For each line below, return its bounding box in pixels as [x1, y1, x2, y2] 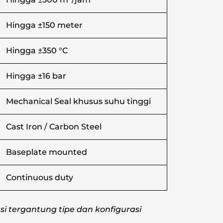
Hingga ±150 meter [6, 20, 83, 30]
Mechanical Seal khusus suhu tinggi [6, 97, 151, 107]
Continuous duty [6, 173, 73, 183]
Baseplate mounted [6, 147, 87, 157]
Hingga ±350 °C [6, 46, 68, 56]
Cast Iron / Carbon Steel [6, 122, 102, 132]
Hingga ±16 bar [6, 71, 66, 81]
